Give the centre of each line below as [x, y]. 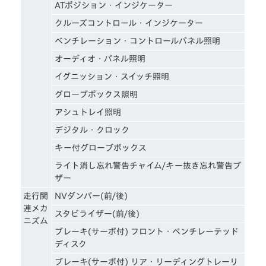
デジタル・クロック [92, 130]
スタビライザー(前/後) [97, 213]
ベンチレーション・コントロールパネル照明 [138, 41]
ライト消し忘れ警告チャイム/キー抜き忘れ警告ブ [148, 165]
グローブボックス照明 [96, 94]
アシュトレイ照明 [88, 112]
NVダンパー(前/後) [91, 196]
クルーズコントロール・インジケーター [129, 23]
